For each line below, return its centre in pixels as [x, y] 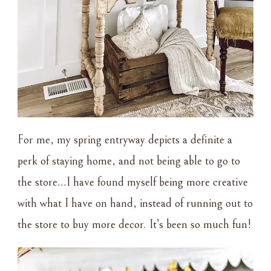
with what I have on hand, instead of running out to [135, 203]
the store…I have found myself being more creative [133, 182]
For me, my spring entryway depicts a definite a [125, 140]
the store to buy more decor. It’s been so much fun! [134, 224]
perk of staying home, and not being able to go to [129, 161]
